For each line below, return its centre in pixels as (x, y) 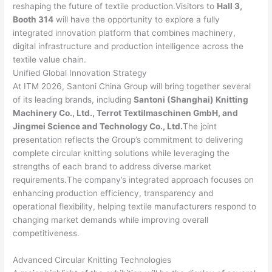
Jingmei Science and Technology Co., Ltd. (98, 127)
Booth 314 (33, 20)
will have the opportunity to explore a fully (137, 20)
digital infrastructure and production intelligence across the (128, 46)
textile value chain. (50, 60)
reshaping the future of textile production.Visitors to (115, 6)
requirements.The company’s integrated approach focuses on (134, 180)
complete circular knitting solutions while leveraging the (121, 153)
